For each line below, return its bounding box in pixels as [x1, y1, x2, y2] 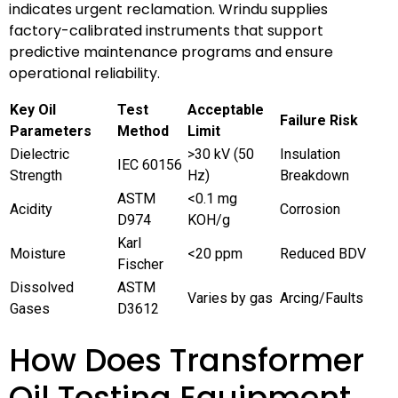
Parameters [10, 122, 92, 139]
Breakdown [280, 166, 349, 184]
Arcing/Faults [280, 289, 363, 306]
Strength [10, 166, 62, 184]
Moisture [10, 244, 66, 262]
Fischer [117, 255, 163, 273]
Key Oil [10, 100, 56, 118]
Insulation [280, 145, 340, 163]
